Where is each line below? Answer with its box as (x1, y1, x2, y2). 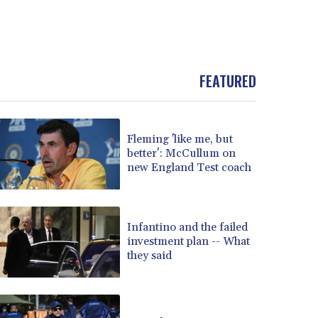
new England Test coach (127, 160, 252, 175)
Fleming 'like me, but (127, 132, 234, 147)
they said (127, 248, 172, 263)
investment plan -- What (127, 234, 251, 249)
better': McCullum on (127, 146, 236, 161)
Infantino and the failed (127, 220, 248, 235)
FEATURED (199, 70, 256, 92)
